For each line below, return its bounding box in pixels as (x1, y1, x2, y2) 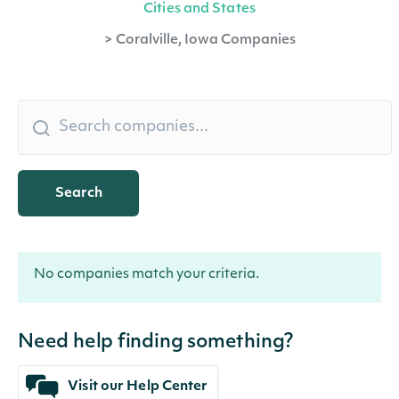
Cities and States (143, 3, 256, 16)
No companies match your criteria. (34, 268, 259, 281)
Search (54, 186, 102, 200)
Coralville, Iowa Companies (115, 34, 296, 47)
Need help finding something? (18, 333, 294, 352)
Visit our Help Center (65, 380, 208, 394)
